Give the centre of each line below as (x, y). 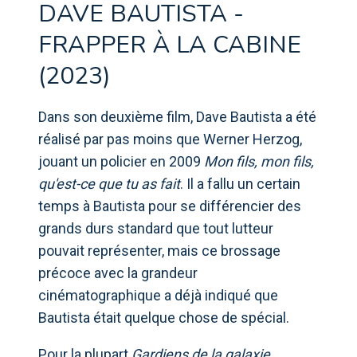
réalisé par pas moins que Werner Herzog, (170, 139)
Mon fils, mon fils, (259, 161)
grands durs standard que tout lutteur (156, 228)
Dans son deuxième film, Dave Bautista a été (177, 116)
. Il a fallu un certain (240, 183)
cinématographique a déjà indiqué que (158, 295)
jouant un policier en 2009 (121, 161)
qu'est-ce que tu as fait (109, 183)
